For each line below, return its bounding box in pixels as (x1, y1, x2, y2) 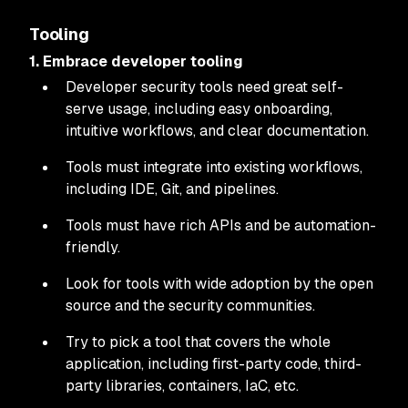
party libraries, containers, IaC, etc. (66, 376, 299, 395)
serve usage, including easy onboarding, (66, 99, 332, 118)
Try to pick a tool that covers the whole (66, 332, 331, 352)
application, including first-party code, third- (66, 354, 362, 373)
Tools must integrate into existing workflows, (66, 158, 362, 177)
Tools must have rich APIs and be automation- (66, 216, 376, 235)
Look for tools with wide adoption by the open (66, 274, 373, 293)
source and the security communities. (66, 296, 315, 315)
